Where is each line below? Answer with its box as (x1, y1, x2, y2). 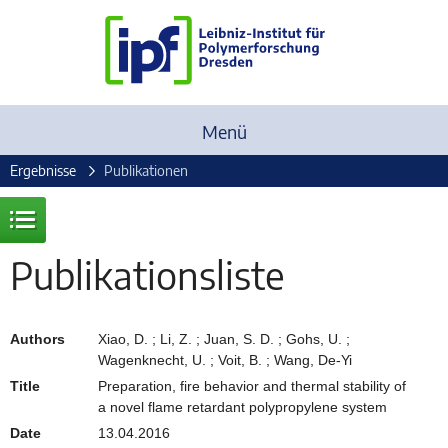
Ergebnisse (10, 162, 76, 179)
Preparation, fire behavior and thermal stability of (98, 377, 406, 394)
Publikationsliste (10, 251, 285, 298)
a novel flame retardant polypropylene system (98, 398, 387, 415)
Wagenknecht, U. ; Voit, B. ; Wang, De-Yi (98, 351, 352, 368)
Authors (10, 330, 65, 347)
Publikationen (104, 162, 188, 179)
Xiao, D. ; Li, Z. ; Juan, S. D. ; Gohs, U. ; (98, 330, 350, 347)
